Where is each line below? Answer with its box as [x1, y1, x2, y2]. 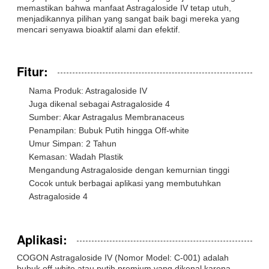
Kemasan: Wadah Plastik [29, 151, 123, 162]
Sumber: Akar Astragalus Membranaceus [29, 112, 184, 122]
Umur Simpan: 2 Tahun [29, 138, 116, 148]
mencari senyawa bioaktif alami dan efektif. [17, 24, 180, 34]
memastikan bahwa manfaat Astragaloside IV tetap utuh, [17, 2, 231, 13]
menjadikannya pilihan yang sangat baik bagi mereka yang [17, 13, 240, 23]
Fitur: [17, 62, 48, 80]
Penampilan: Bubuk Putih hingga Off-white [29, 125, 189, 135]
